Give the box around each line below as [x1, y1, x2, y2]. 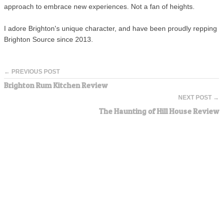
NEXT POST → [178, 94, 219, 102]
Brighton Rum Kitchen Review [4, 81, 108, 91]
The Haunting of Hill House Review [99, 107, 219, 116]
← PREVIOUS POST [4, 68, 60, 76]
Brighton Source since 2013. [4, 36, 93, 44]
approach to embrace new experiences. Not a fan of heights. [4, 3, 195, 11]
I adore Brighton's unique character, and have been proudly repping [4, 25, 217, 33]
